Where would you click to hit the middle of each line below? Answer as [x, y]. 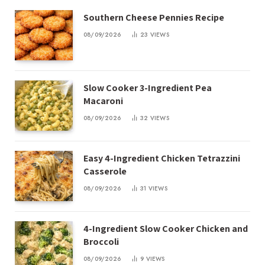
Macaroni [103, 101]
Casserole [105, 171]
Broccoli [101, 242]
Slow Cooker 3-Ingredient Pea [148, 88]
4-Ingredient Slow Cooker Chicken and [166, 229]
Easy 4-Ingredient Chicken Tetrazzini [162, 158]
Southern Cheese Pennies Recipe [154, 17]
